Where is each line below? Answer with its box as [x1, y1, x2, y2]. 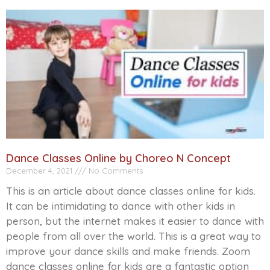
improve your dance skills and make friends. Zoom [6, 245, 250, 258]
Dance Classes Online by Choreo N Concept [6, 151, 231, 166]
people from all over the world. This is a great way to [6, 230, 261, 243]
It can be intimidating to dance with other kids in [6, 199, 235, 213]
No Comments [86, 166, 143, 176]
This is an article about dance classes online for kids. [6, 184, 256, 198]
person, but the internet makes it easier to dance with [6, 215, 264, 228]
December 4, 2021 [6, 166, 75, 176]
